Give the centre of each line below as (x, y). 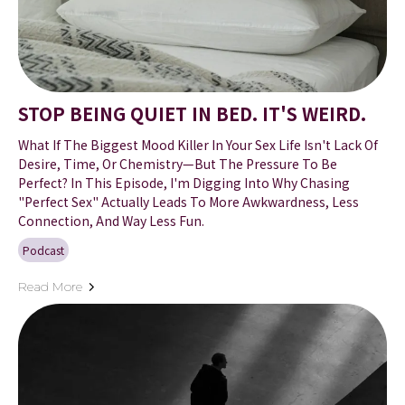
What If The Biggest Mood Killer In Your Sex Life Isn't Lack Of (198, 145)
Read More (50, 287)
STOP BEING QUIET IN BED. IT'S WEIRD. (192, 114)
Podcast (43, 250)
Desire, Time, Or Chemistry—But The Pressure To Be (178, 164)
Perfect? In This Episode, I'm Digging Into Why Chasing (184, 183)
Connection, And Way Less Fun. (111, 221)
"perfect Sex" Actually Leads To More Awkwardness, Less (188, 202)
